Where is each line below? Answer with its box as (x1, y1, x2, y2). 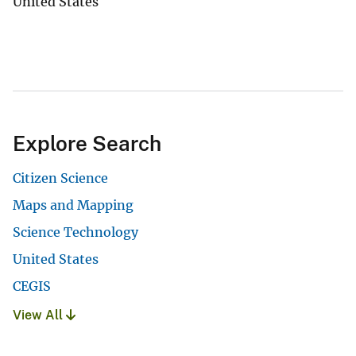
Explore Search (13, 130, 161, 156)
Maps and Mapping (13, 196, 133, 213)
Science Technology (13, 223, 138, 240)
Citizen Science (13, 169, 108, 186)
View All (13, 307, 66, 323)
